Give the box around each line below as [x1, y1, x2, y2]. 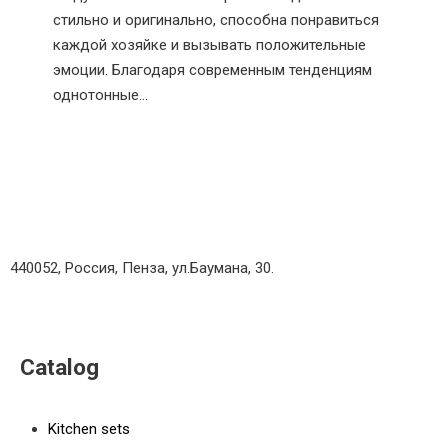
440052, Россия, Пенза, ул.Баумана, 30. [10, 259, 274, 278]
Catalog [20, 354, 99, 381]
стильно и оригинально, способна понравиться [53, 11, 380, 30]
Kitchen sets [48, 419, 131, 438]
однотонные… [53, 86, 149, 105]
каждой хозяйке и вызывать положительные [53, 36, 367, 55]
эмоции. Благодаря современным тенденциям [53, 61, 373, 80]
